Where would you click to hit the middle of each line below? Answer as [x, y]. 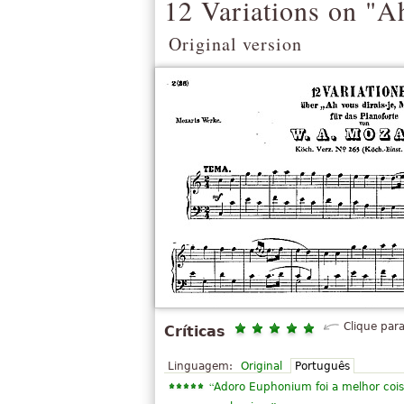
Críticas [195, 332]
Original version [235, 44]
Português [322, 367]
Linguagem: [200, 367]
